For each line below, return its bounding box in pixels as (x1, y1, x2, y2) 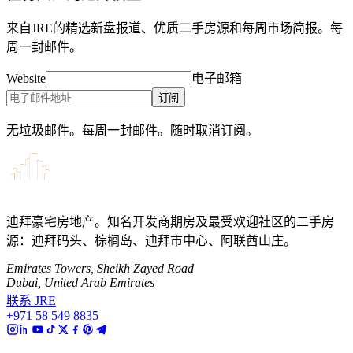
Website (6, 72, 46, 86)
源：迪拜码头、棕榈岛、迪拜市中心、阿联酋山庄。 (6, 234, 296, 248)
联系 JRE (6, 294, 56, 308)
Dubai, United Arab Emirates (6, 276, 154, 290)
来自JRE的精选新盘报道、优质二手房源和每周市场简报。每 (6, 21, 343, 35)
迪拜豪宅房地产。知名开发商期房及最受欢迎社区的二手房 (6, 215, 334, 229)
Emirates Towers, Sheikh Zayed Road (6, 262, 194, 276)
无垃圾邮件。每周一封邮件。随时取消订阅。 (6, 124, 258, 138)
